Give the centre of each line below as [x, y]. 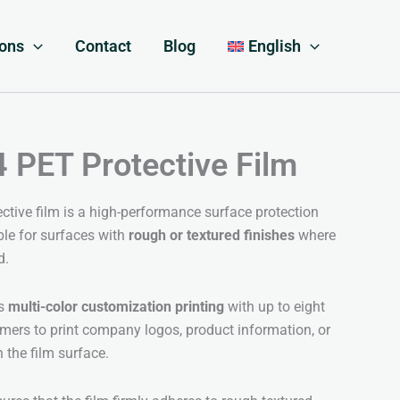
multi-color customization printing [116, 307]
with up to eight [275, 307]
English [275, 46]
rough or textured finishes [212, 235]
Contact [103, 46]
